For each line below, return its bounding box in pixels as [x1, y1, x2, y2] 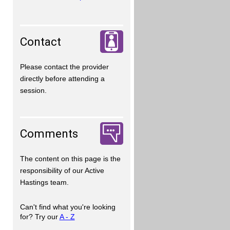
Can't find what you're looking [20, 203, 116, 212]
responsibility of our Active [20, 166, 104, 175]
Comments [20, 126, 78, 140]
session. [20, 86, 47, 94]
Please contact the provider [20, 62, 109, 71]
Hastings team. [20, 178, 69, 186]
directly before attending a [20, 74, 105, 83]
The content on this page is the [20, 154, 121, 163]
